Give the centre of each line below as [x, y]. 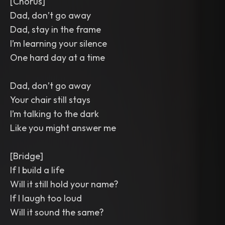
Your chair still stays [50, 100]
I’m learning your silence [59, 43]
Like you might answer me [63, 128]
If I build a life [37, 170]
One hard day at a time [58, 58]
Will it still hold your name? [64, 184]
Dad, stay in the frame [55, 29]
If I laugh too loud [46, 198]
